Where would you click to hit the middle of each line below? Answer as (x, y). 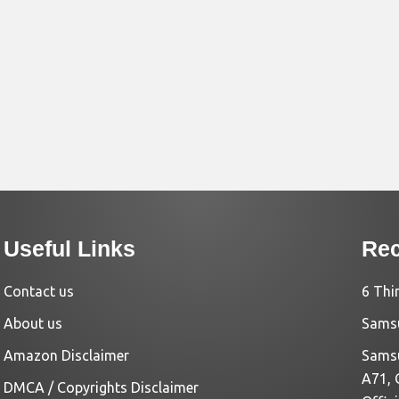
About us (33, 323)
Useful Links (70, 248)
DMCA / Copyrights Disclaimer (102, 387)
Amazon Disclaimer (67, 355)
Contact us (39, 291)
